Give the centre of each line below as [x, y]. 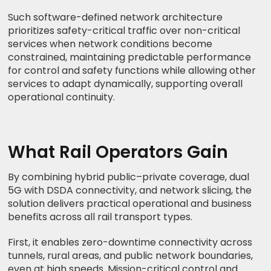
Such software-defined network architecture [116, 17]
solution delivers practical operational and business [130, 203]
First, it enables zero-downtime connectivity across [130, 242]
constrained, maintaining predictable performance [130, 57]
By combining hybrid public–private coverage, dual [129, 177]
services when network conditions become [110, 44]
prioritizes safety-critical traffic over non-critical [124, 30]
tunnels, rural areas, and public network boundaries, [131, 255]
